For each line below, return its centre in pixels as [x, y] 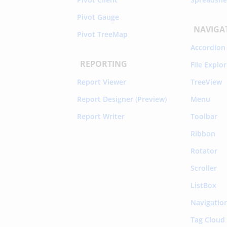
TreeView [206, 82]
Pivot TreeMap [103, 34]
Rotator [204, 150]
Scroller [204, 168]
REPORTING [104, 64]
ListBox [204, 185]
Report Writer [101, 116]
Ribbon [203, 133]
